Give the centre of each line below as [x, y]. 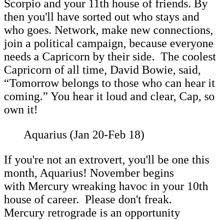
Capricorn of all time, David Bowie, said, [102, 69]
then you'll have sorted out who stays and [102, 16]
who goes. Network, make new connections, [109, 30]
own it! [22, 109]
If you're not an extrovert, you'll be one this [107, 159]
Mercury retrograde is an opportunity [92, 212]
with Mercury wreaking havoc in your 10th [106, 186]
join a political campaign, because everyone [109, 43]
